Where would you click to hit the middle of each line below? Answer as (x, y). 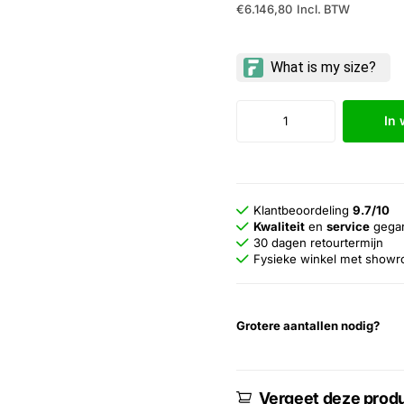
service (349, 226)
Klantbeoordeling (303, 210)
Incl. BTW (323, 9)
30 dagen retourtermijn (319, 242)
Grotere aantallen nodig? (308, 325)
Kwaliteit (280, 226)
